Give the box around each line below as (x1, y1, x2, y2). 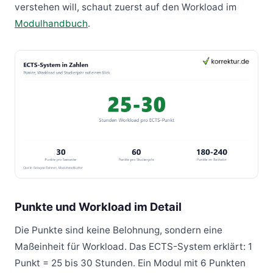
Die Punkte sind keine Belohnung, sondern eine (15, 224, 222, 236)
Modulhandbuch (15, 18, 88, 30)
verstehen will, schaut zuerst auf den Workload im (15, 1, 236, 13)
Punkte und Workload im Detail (15, 200, 182, 214)
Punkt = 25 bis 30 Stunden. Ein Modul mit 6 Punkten (15, 257, 246, 269)
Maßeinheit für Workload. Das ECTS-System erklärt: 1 (15, 240, 252, 252)
